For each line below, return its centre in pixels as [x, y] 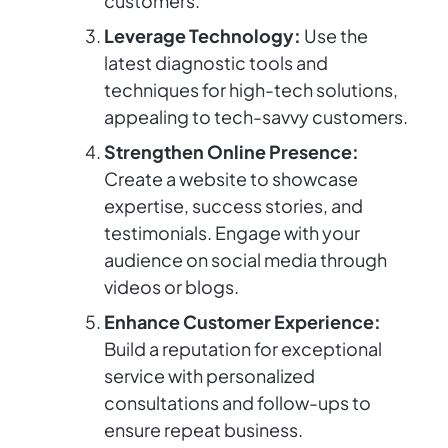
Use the [334, 36]
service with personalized [209, 376]
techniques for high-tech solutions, [251, 90]
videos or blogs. [171, 287]
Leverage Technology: [202, 36]
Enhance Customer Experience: [242, 322]
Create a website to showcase [231, 179]
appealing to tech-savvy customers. [256, 117]
